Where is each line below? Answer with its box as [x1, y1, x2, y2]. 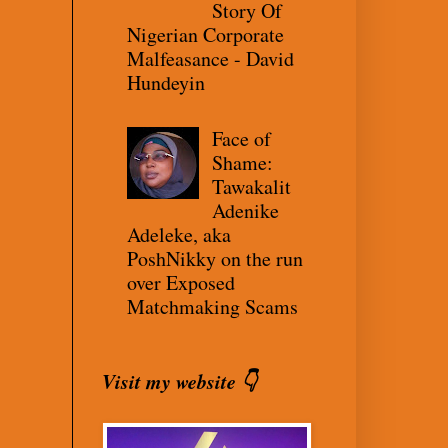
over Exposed [127, 268, 235, 296]
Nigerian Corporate [127, 20, 284, 48]
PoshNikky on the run [127, 244, 303, 272]
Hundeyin [127, 68, 205, 96]
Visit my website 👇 [102, 366, 257, 395]
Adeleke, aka [127, 220, 231, 248]
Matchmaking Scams [127, 292, 298, 320]
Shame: [212, 148, 273, 176]
